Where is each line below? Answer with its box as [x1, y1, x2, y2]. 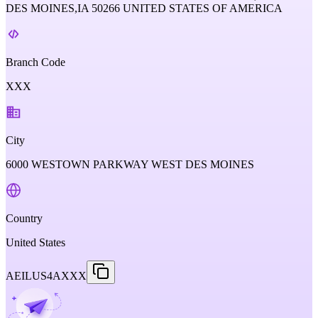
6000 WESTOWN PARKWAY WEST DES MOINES [6, 158, 254, 170]
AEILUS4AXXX [6, 270, 87, 282]
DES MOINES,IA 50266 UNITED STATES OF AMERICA [6, 2, 283, 14]
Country [6, 212, 43, 224]
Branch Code [6, 56, 65, 68]
